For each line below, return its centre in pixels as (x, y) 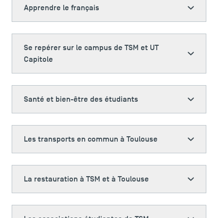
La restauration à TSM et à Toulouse (86, 179)
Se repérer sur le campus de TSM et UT (91, 48)
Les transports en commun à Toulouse (91, 139)
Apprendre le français (62, 8)
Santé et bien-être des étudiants (81, 99)
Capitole (38, 59)
